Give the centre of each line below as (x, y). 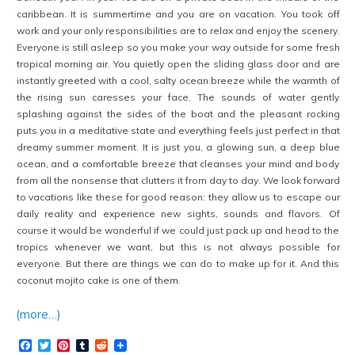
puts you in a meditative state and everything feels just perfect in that (178, 130)
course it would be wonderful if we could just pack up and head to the (178, 230)
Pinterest (96, 345)
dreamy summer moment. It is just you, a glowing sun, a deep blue (178, 147)
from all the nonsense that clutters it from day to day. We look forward (178, 180)
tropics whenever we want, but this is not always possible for (178, 246)
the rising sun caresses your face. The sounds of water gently (178, 97)
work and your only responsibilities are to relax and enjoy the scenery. (178, 30)
